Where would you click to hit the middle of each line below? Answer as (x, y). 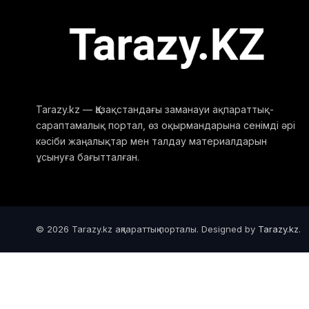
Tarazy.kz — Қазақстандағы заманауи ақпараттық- (155, 110)
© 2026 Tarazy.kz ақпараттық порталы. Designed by (147, 229)
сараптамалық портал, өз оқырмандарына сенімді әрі (166, 126)
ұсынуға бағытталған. (88, 157)
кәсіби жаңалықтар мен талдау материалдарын (151, 141)
